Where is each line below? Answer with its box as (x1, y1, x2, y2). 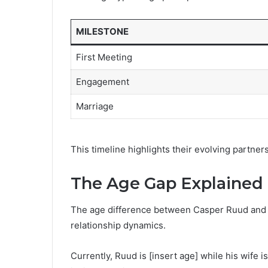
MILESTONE (75, 26, 129, 38)
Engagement (75, 76, 129, 88)
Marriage (75, 100, 114, 112)
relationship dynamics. (71, 220, 166, 232)
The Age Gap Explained (71, 173, 263, 193)
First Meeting (75, 51, 132, 63)
